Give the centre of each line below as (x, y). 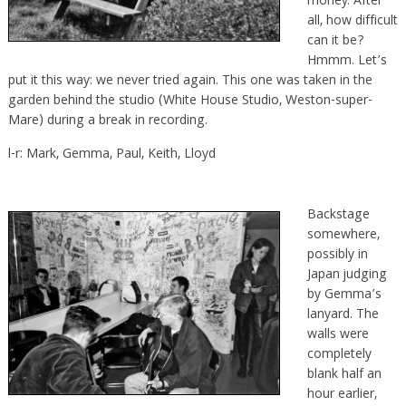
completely (339, 355)
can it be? (335, 41)
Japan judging (347, 275)
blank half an (344, 375)
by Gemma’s (344, 295)
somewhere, (343, 235)
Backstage (338, 215)
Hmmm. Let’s (347, 61)
